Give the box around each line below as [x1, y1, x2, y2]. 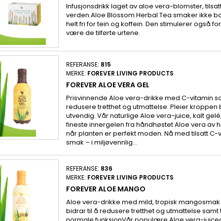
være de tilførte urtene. [66, 28, 140, 38]
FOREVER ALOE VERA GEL [66, 79, 149, 90]
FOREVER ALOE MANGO [66, 184, 146, 194]
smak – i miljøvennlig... [66, 137, 137, 147]
